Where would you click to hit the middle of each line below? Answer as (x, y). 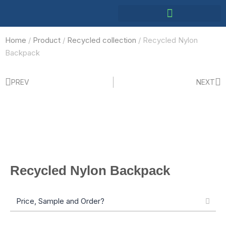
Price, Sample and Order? (60, 201)
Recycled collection (102, 40)
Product (47, 40)
